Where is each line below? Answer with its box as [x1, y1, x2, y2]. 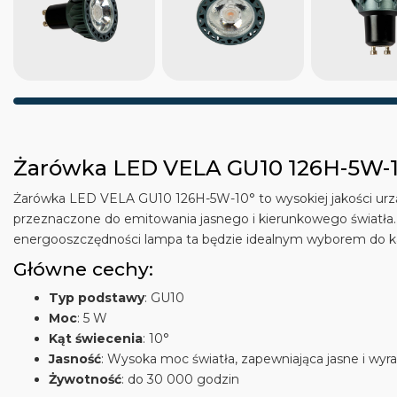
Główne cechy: [13, 258, 153, 280]
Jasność [49, 351, 101, 367]
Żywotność [49, 371, 121, 387]
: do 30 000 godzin [121, 371, 239, 387]
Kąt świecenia [49, 331, 143, 346]
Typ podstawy [49, 290, 144, 306]
